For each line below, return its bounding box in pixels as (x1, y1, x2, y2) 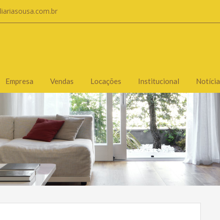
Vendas (50, 76, 74, 85)
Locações (90, 76, 121, 85)
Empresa (5, 76, 33, 85)
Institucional (138, 76, 179, 85)
